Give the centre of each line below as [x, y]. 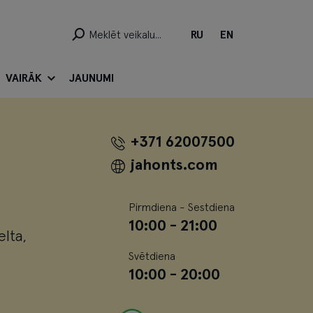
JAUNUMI [92, 78]
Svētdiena [152, 257]
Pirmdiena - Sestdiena [182, 208]
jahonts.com [174, 166]
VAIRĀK [24, 78]
